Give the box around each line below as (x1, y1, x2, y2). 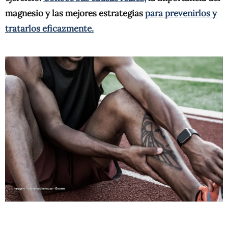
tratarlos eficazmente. (5, 23, 94, 34)
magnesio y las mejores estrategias (5, 8, 145, 19)
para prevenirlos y (145, 8, 217, 19)
